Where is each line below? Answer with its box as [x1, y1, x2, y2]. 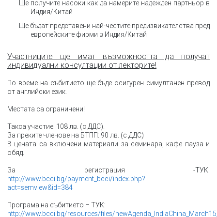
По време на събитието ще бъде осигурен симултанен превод [7, 78, 210, 88]
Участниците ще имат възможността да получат [7, 51, 210, 62]
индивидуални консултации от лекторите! [7, 60, 156, 70]
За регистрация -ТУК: [7, 166, 210, 175]
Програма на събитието [7, 201, 84, 210]
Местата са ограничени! [7, 105, 85, 114]
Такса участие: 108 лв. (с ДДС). [7, 122, 105, 131]
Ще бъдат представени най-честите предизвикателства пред [19, 21, 210, 30]
